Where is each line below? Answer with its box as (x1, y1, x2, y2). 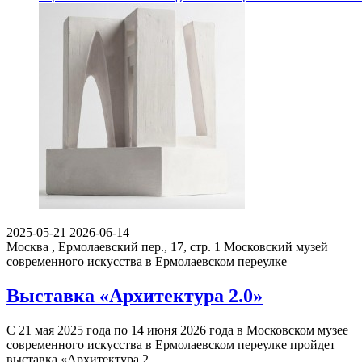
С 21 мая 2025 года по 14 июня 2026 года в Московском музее (6, 322, 348, 337)
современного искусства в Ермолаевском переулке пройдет (6, 337, 335, 351)
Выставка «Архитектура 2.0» (6, 284, 263, 306)
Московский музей (224, 239, 328, 254)
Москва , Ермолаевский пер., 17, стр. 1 (6, 239, 221, 254)
